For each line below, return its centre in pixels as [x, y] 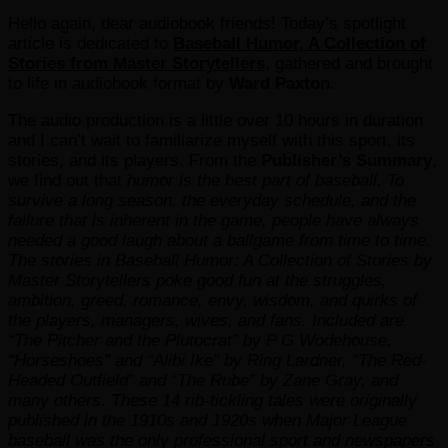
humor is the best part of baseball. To [265, 180]
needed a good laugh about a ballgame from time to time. [219, 240]
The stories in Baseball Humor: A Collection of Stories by [220, 260]
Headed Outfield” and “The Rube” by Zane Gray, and [203, 380]
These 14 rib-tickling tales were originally [264, 400]
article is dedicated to [90, 43]
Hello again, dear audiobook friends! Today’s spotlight [207, 23]
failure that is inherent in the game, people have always [213, 220]
